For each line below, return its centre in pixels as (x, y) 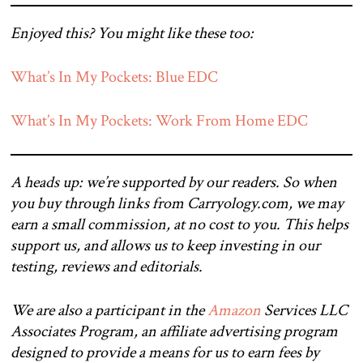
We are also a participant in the (109, 310)
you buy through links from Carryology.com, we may (177, 203)
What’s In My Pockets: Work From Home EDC (159, 120)
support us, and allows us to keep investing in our (165, 245)
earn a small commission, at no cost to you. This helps (179, 224)
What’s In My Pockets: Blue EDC (114, 77)
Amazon (234, 310)
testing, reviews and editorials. (107, 266)
